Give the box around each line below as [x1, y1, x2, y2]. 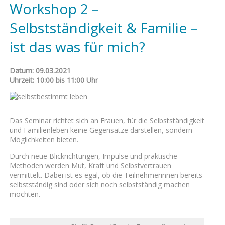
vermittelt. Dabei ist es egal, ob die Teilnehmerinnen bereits [9, 170, 202, 180]
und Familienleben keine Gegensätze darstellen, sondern [9, 125, 192, 135]
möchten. [9, 189, 40, 199]
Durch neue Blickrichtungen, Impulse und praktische [9, 151, 177, 161]
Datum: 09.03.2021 [9, 65, 71, 75]
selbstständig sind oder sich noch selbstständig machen [9, 179, 190, 189]
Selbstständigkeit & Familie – [9, 18, 197, 37]
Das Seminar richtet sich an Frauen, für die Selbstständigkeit [9, 115, 204, 125]
